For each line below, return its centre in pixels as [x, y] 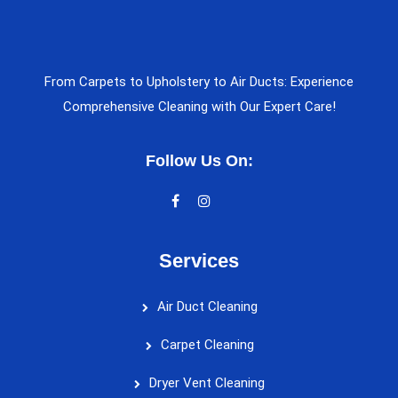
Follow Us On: [199, 160]
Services [199, 260]
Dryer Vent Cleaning [207, 382]
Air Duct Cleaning [207, 306]
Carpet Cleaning [207, 344]
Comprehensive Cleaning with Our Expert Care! [199, 106]
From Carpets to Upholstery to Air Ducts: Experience [199, 81]
